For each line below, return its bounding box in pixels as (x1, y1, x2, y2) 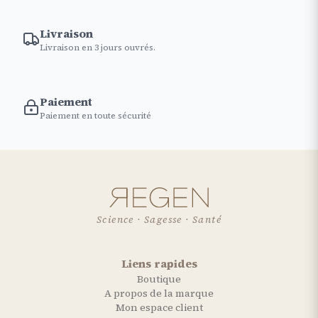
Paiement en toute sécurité (40, 109, 151, 121)
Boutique (137, 271, 181, 286)
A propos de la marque (104, 285, 214, 300)
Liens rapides (121, 255, 197, 271)
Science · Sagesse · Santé (97, 212, 221, 226)
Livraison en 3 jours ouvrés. (40, 41, 155, 53)
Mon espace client (115, 300, 203, 314)
